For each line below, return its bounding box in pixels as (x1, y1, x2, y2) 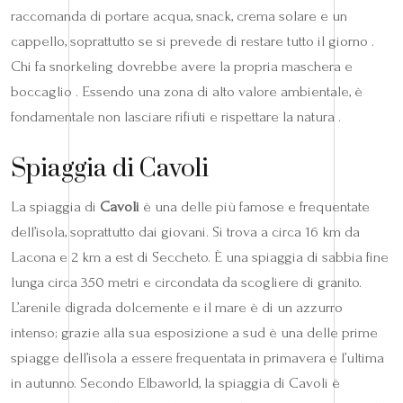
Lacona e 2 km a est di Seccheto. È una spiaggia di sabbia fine (11, 247, 389, 265)
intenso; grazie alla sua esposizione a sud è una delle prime (11, 323, 378, 341)
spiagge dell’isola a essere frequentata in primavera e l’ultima (11, 348, 384, 366)
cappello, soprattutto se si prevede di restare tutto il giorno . (11, 31, 374, 49)
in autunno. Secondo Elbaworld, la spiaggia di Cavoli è (11, 373, 340, 391)
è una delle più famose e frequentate (139, 197, 370, 215)
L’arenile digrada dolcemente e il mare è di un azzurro (11, 298, 343, 316)
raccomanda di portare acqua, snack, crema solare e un (11, 6, 347, 24)
